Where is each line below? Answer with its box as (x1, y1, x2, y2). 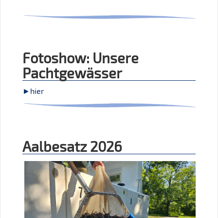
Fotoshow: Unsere (22, 49, 139, 67)
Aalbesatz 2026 (22, 138, 122, 155)
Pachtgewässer (22, 64, 122, 82)
